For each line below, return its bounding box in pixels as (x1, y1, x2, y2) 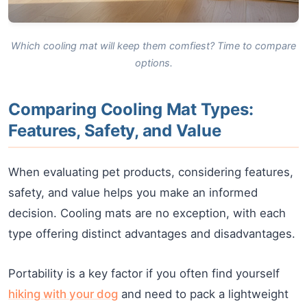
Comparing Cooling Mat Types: (8, 99, 254, 120)
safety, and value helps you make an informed (8, 186, 258, 200)
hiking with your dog (8, 287, 118, 302)
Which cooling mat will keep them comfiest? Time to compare (11, 40, 296, 52)
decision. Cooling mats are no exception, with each (8, 206, 286, 221)
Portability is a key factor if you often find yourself (8, 267, 280, 281)
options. (134, 57, 173, 69)
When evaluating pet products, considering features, (8, 165, 293, 180)
